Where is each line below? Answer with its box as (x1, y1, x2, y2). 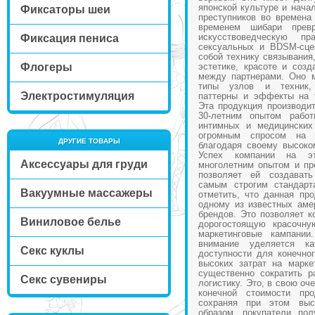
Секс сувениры (20, 274, 107, 285)
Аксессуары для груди (20, 158, 148, 170)
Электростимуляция (20, 90, 134, 102)
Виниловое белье (20, 216, 121, 228)
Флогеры (20, 61, 72, 73)
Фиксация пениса (20, 32, 119, 44)
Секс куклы (20, 245, 84, 257)
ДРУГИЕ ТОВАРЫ (58, 137, 120, 145)
